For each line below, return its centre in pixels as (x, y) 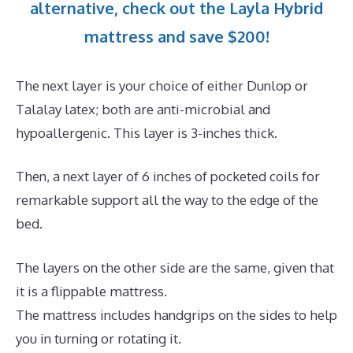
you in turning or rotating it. (98, 338)
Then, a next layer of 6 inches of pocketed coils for (168, 176)
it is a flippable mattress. (91, 291)
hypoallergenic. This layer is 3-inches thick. (147, 132)
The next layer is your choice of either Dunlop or (162, 85)
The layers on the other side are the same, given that (175, 267)
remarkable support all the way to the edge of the (167, 200)
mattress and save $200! (176, 36)
